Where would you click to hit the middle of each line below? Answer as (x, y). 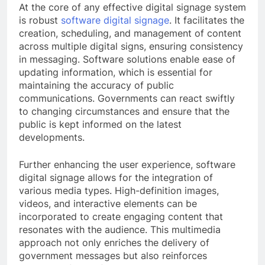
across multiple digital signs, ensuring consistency (131, 46)
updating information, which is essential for (116, 72)
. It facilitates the (207, 20)
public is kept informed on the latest (100, 125)
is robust (40, 20)
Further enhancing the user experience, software (127, 165)
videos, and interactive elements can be (108, 204)
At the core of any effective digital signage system (132, 7)
